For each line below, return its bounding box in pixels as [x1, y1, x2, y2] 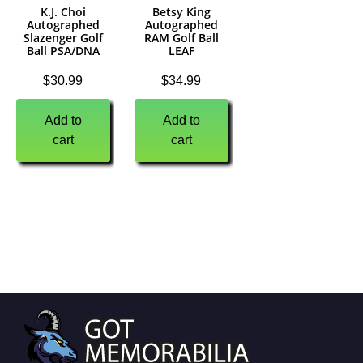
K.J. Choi [40, 4, 86, 20]
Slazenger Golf [23, 30, 103, 46]
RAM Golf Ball [143, 30, 219, 46]
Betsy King [152, 4, 211, 20]
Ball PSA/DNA [26, 43, 100, 59]
